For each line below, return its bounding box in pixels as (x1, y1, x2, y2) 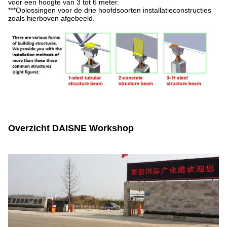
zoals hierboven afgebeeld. (8, 14, 95, 22)
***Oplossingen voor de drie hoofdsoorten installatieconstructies (8, 6, 211, 14)
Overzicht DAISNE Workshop (8, 123, 134, 133)
